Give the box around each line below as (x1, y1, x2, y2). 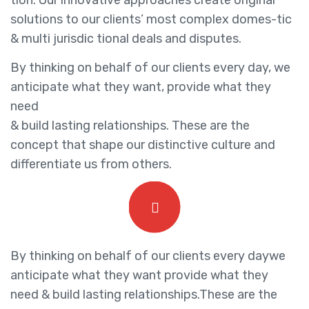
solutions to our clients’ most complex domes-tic (10, 12, 292, 28)
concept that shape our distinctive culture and (10, 137, 275, 153)
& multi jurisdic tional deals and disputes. (10, 31, 241, 47)
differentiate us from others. (10, 157, 172, 172)
